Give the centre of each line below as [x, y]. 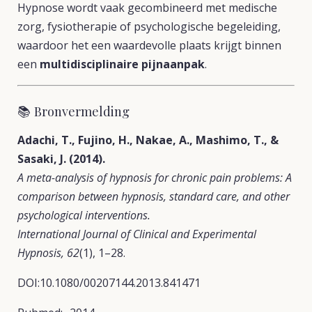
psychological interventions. [84, 215]
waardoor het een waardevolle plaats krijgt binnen [149, 45]
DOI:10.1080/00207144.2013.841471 [109, 283]
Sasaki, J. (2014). [61, 159]
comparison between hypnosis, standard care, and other [154, 196]
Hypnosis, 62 [48, 253]
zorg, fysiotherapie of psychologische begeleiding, [149, 26]
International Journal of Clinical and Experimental [137, 234]
